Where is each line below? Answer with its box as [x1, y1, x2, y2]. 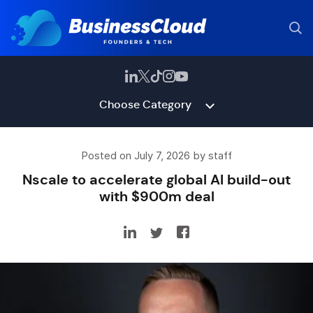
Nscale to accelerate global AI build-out [22, 170, 291, 189]
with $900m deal [99, 187, 214, 205]
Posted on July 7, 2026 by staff [81, 150, 232, 162]
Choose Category [99, 97, 191, 112]
